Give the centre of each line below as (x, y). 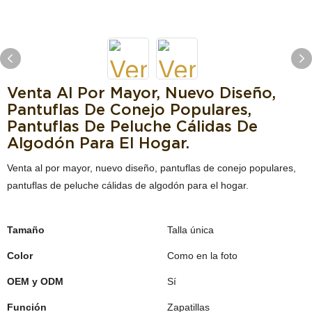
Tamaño (26, 230)
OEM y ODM (35, 281)
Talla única (190, 230)
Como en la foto (202, 256)
